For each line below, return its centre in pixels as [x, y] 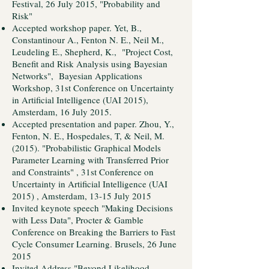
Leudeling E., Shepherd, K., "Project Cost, [92, 52]
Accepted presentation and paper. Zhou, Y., [93, 124]
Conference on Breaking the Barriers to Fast [94, 232]
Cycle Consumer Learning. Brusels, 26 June [94, 244]
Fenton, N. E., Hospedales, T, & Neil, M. [88, 136]
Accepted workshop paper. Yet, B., [77, 28]
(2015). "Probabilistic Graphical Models [86, 148]
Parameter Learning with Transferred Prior [90, 160]
